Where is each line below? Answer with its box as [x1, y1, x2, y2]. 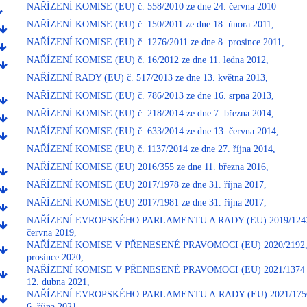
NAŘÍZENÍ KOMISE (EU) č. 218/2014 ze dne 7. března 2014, [26, 108, 274, 119]
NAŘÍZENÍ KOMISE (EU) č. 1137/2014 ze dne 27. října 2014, [26, 143, 275, 154]
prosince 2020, [26, 251, 84, 262]
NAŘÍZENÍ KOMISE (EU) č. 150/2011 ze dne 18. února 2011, [26, 19, 274, 29]
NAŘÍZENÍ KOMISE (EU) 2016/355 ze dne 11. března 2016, [26, 161, 269, 172]
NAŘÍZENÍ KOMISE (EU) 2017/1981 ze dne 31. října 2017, [26, 197, 267, 208]
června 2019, [26, 227, 77, 238]
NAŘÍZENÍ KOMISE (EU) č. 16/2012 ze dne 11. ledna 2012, [26, 54, 269, 65]
